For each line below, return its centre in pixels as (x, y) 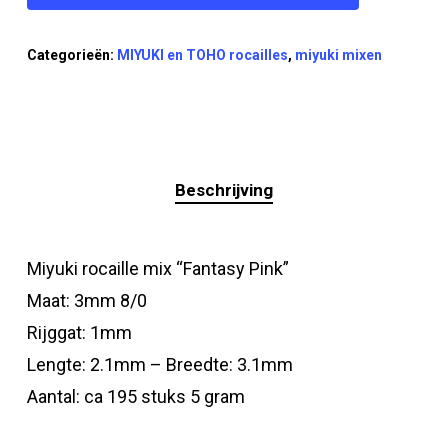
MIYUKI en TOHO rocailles (202, 54)
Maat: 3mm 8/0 (86, 300)
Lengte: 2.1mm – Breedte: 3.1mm (159, 364)
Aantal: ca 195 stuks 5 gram (135, 396)
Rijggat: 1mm (79, 332)
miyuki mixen (338, 54)
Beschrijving (223, 189)
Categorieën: (71, 54)
